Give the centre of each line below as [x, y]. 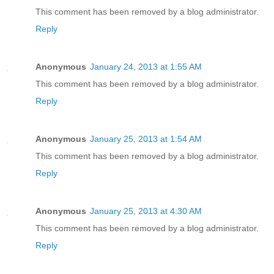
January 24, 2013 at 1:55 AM [146, 67]
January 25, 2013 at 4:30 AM [146, 211]
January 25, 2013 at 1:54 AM [146, 139]
